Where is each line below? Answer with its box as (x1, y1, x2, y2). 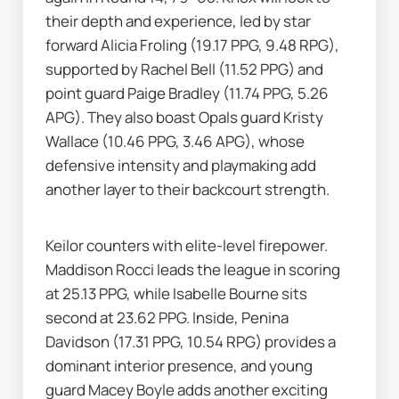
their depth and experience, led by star (45, 11, 312, 32)
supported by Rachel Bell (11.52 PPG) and (45, 59, 324, 80)
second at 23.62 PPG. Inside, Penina (45, 306, 289, 328)
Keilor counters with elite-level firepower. (45, 234, 329, 256)
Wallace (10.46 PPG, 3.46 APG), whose (45, 131, 305, 152)
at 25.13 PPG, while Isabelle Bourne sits (45, 282, 308, 304)
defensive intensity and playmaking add (45, 155, 317, 176)
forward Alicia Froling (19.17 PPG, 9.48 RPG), (45, 35, 340, 56)
